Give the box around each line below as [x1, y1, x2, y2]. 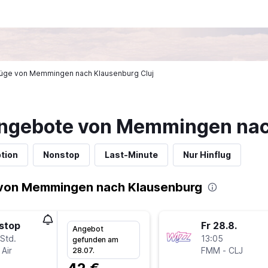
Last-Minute [104, 150, 158, 160]
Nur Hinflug [182, 150, 231, 160]
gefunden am [72, 234, 118, 244]
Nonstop [42, 150, 80, 160]
